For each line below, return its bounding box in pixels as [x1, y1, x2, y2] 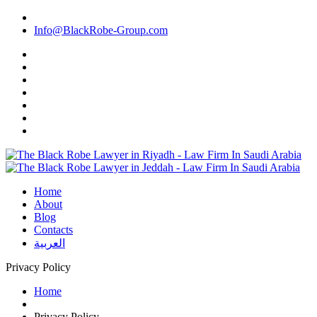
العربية [34, 237, 65, 249]
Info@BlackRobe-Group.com [34, 24, 168, 36]
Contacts [34, 224, 73, 236]
